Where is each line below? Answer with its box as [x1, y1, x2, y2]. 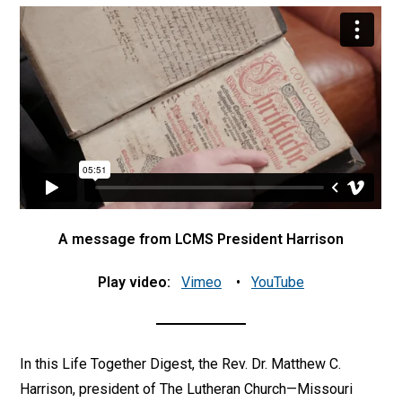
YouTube [251, 273, 304, 291]
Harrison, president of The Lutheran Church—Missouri [20, 380, 354, 398]
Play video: [98, 273, 170, 291]
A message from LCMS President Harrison [58, 230, 344, 248]
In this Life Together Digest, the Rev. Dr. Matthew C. [20, 354, 342, 372]
